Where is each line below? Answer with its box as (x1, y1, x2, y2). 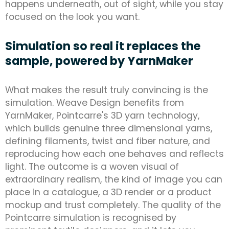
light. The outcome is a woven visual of (5, 161, 179, 173)
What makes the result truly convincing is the (5, 84, 208, 97)
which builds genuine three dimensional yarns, (5, 122, 212, 135)
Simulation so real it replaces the (5, 38, 201, 55)
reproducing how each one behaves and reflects (5, 148, 224, 161)
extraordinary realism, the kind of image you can (5, 173, 222, 186)
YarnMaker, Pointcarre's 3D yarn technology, (5, 109, 199, 122)
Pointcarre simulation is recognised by (5, 212, 176, 224)
